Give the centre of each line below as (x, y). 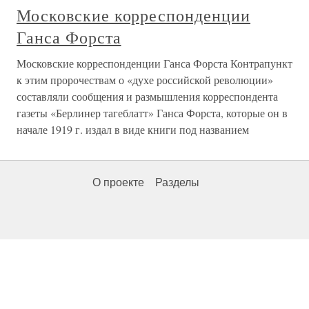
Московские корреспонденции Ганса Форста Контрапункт (154, 63)
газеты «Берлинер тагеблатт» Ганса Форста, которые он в (152, 113)
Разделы (177, 182)
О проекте (118, 182)
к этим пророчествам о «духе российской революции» (145, 80)
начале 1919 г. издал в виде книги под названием (133, 129)
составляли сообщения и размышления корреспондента (147, 96)
